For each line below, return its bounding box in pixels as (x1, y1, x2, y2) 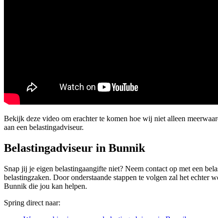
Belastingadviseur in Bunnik (4, 141, 145, 154)
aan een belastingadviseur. (4, 123, 84, 131)
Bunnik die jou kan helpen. (4, 182, 87, 190)
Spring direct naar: (4, 198, 60, 207)
